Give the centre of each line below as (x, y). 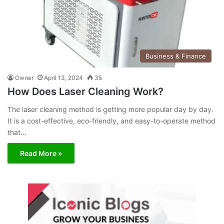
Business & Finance (176, 56)
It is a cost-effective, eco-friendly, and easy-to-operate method (111, 120)
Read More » (41, 153)
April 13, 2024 (63, 77)
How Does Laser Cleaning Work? (85, 91)
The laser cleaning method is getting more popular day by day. (110, 109)
